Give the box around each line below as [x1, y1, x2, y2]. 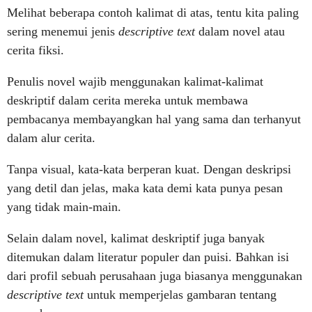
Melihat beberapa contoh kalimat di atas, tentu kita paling [7, 6, 299, 19]
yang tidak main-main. [7, 200, 121, 214]
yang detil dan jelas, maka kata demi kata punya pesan [7, 181, 283, 195]
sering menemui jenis [7, 24, 118, 38]
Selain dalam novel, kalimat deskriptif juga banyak [7, 231, 265, 245]
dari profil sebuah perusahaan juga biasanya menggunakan [7, 269, 302, 283]
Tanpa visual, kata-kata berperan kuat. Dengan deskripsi [7, 162, 291, 176]
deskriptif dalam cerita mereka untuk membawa [7, 93, 248, 107]
